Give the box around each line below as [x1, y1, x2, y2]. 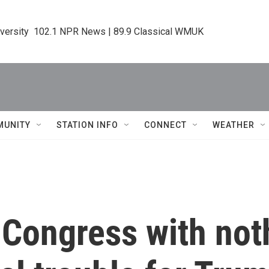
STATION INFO [56, 120, 118, 130]
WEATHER [213, 120, 255, 130]
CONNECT [144, 120, 187, 130]
